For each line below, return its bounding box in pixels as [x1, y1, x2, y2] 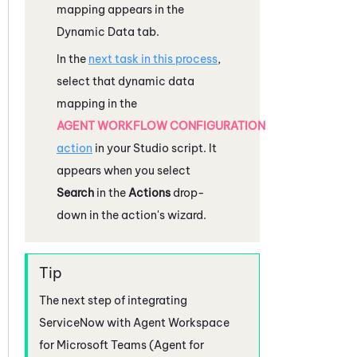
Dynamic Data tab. [57, 24, 159, 39]
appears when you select [57, 163, 190, 178]
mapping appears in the [57, 2, 184, 17]
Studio [133, 140, 169, 155]
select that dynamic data [57, 73, 194, 88]
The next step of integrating [39, 292, 187, 308]
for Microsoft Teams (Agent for [39, 337, 204, 352]
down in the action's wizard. [57, 207, 206, 222]
